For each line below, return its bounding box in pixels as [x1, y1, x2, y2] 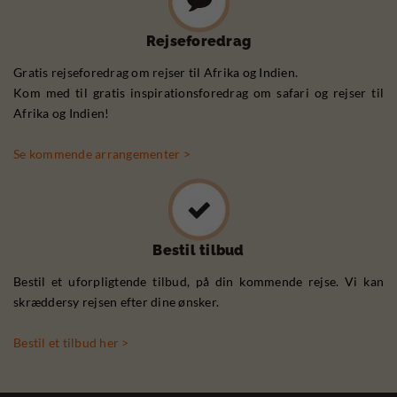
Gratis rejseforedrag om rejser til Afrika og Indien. [13, 65, 298, 81]
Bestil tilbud [152, 242, 245, 260]
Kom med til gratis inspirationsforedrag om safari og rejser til [13, 85, 384, 101]
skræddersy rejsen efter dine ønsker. [13, 294, 219, 310]
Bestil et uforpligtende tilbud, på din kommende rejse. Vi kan [13, 274, 384, 290]
